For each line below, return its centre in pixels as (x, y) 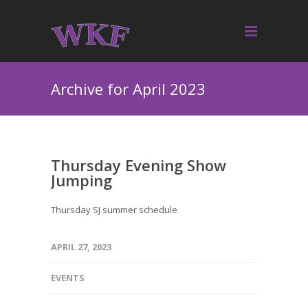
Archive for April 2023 (128, 89)
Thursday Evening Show (139, 165)
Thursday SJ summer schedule (114, 210)
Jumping (81, 180)
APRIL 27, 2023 (81, 247)
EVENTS (68, 278)
